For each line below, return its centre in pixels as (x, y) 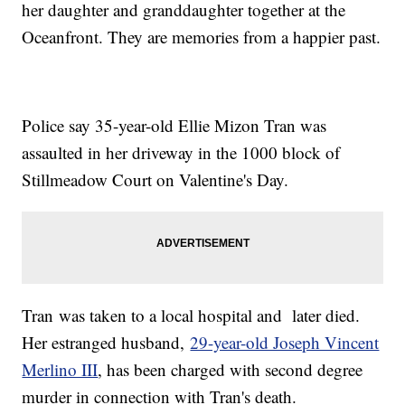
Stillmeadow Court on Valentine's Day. (155, 180)
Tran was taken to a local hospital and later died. (191, 316)
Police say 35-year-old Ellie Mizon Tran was (174, 126)
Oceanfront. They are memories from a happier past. (202, 37)
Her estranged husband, (106, 343)
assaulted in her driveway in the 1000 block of (181, 153)
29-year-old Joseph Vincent (285, 343)
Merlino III (60, 370)
